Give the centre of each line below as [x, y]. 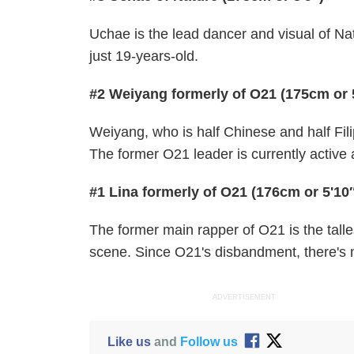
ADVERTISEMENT [245, 297]
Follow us [209, 341]
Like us [129, 341]
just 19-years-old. [144, 56]
